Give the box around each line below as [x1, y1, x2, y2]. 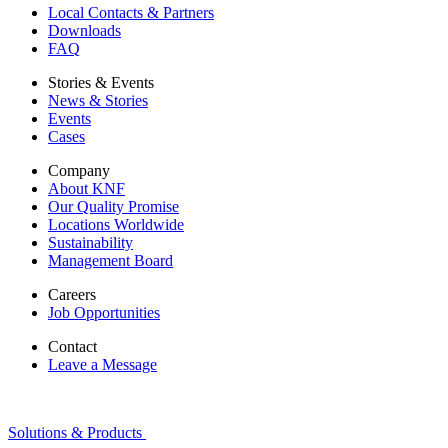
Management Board [48, 252, 173, 270]
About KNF [48, 180, 125, 198]
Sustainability [48, 234, 133, 252]
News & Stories [48, 92, 148, 110]
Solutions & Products [8, 424, 142, 442]
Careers [48, 286, 96, 304]
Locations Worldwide [48, 216, 184, 234]
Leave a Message [48, 356, 157, 374]
